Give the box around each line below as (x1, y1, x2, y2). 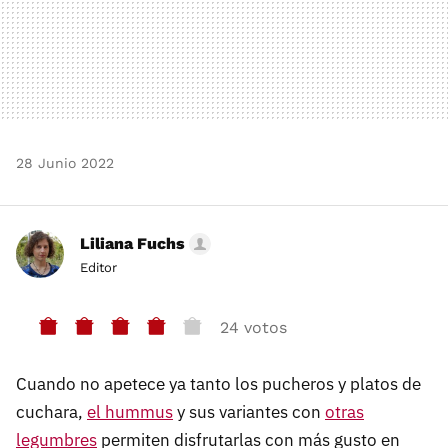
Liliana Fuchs (80, 233, 185, 253)
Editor (80, 259, 117, 275)
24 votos (220, 318, 287, 338)
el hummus (87, 400, 173, 423)
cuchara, (16, 400, 87, 423)
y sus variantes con (173, 400, 325, 423)
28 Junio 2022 (16, 154, 114, 171)
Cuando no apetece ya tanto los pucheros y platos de (16, 372, 421, 395)
